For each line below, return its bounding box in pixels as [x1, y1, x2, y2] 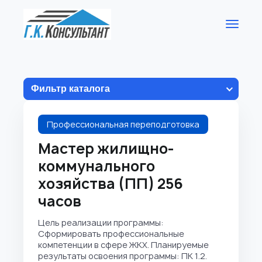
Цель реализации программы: [38, 217, 164, 228]
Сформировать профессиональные [38, 228, 184, 239]
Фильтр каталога [31, 84, 110, 94]
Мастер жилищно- [38, 139, 174, 158]
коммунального [38, 156, 155, 176]
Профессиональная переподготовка [47, 119, 199, 130]
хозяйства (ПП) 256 [38, 174, 183, 194]
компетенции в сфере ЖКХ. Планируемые [38, 239, 209, 250]
